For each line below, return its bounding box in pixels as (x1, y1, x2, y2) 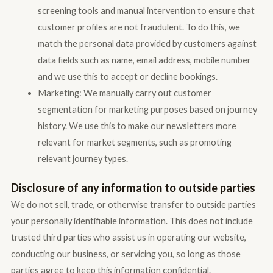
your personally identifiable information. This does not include (10, 216, 253, 227)
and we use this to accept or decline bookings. (37, 71, 218, 82)
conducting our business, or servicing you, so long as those (10, 249, 241, 260)
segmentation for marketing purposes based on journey (37, 104, 257, 115)
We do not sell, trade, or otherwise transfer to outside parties (10, 199, 256, 210)
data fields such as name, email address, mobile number (37, 54, 251, 65)
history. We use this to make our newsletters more (37, 120, 236, 131)
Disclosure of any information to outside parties (10, 181, 255, 195)
